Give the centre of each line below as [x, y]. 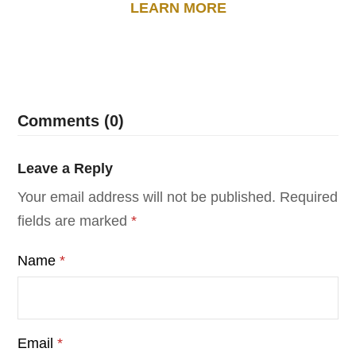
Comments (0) [71, 121]
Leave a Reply [66, 168]
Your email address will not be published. [147, 197]
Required [309, 197]
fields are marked [75, 221]
